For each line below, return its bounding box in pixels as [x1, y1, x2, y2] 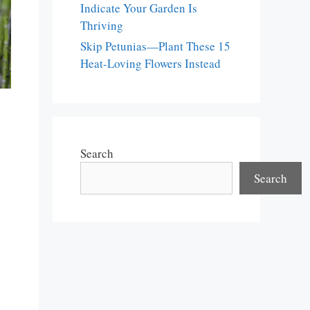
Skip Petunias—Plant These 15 [80, 38, 230, 54]
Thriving [80, 17, 123, 33]
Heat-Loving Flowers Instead [80, 55, 221, 71]
